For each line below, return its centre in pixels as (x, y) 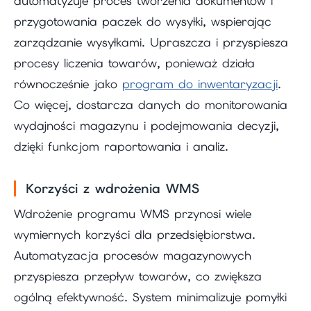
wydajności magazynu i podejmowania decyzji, (146, 126)
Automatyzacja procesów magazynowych (133, 255)
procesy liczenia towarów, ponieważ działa (134, 64)
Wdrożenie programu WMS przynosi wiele (133, 213)
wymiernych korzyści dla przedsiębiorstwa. (135, 234)
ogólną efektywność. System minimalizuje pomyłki (150, 297)
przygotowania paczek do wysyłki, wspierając (143, 22)
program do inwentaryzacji (200, 84)
